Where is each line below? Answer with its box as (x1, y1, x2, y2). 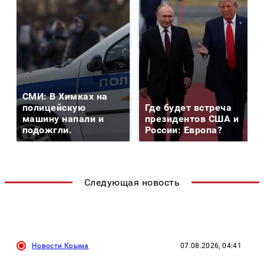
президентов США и (145, 113, 239, 125)
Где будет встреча (145, 102, 232, 114)
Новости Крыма (32, 242, 89, 250)
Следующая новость (84, 177, 180, 189)
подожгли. (22, 124, 72, 136)
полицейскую (22, 102, 86, 114)
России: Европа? (145, 124, 223, 136)
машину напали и (22, 113, 104, 125)
